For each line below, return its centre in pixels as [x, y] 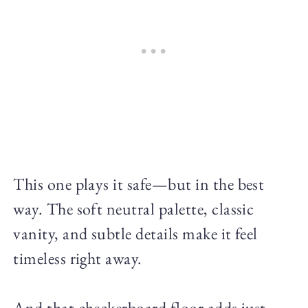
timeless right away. [78, 258]
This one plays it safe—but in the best [139, 184]
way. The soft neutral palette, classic [134, 209]
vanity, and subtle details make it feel [135, 234]
